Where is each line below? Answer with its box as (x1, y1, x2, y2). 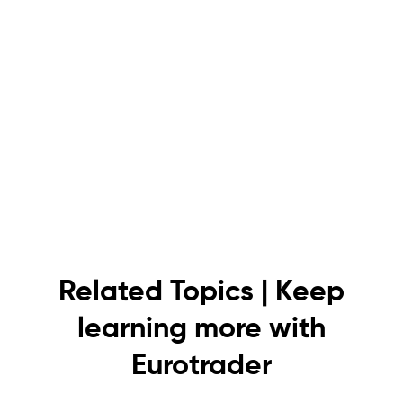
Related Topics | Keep (58, 278, 345, 308)
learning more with (77, 315, 326, 345)
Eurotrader (131, 352, 272, 381)
